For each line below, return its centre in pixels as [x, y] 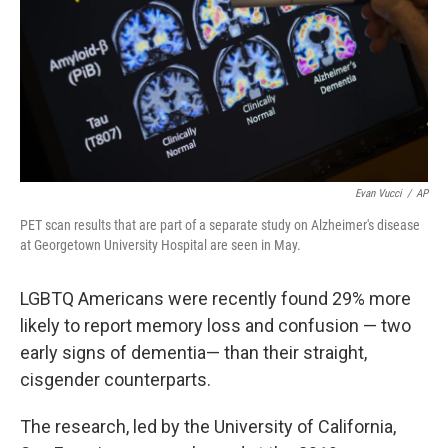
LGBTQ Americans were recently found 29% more [215, 298]
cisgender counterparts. [115, 379]
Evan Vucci [378, 193]
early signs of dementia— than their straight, [193, 352]
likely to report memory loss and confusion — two [215, 325]
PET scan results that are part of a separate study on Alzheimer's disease [220, 225]
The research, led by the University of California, [208, 426]
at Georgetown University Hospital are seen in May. [160, 245]
